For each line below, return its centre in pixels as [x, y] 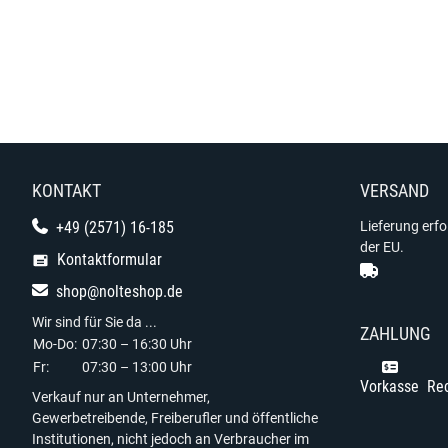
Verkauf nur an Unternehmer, [121, 397]
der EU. [382, 247]
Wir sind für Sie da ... [94, 322]
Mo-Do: [55, 344]
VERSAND [394, 191]
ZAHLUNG [395, 334]
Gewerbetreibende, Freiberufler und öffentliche [175, 418]
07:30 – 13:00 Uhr [137, 367]
